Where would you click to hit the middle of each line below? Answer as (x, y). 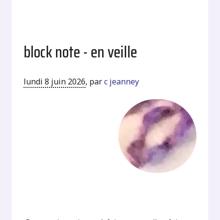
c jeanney (122, 82)
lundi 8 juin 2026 (55, 82)
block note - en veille (81, 52)
